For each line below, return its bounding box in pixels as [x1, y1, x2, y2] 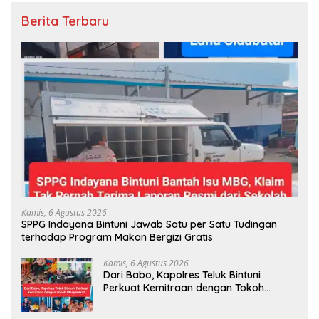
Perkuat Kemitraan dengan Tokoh [103, 281, 264, 294]
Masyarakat [103, 294, 161, 307]
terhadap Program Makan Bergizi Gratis [21, 231, 213, 244]
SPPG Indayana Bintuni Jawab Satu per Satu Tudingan [21, 218, 277, 231]
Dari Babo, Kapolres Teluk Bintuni [103, 268, 261, 281]
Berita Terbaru [21, 12, 109, 29]
